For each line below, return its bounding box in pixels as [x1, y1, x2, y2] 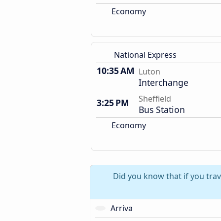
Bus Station [139, 104, 185, 115]
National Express [114, 49, 177, 60]
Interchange [139, 76, 188, 88]
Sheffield [139, 93, 171, 104]
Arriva [110, 203, 133, 214]
